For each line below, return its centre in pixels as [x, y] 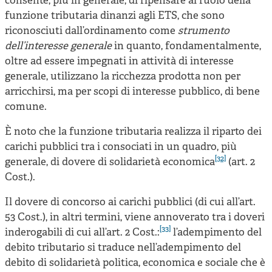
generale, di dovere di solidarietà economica [110, 162]
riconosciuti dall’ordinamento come [91, 31]
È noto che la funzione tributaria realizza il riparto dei [133, 132]
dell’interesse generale [58, 46]
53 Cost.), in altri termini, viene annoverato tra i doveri [135, 217]
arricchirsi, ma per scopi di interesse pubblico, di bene [132, 92]
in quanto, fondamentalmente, [186, 46]
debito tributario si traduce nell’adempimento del [123, 248]
